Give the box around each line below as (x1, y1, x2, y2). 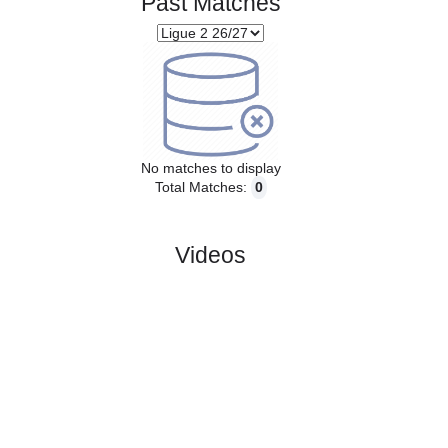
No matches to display (156, 326, 313, 345)
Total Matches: (172, 348, 275, 367)
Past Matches (156, 138, 313, 168)
